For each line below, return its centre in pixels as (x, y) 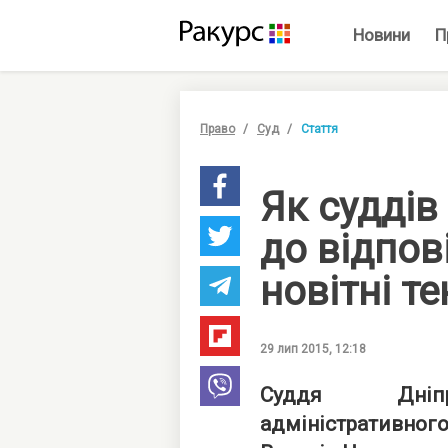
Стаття (319, 129)
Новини (381, 35)
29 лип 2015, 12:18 (313, 349)
